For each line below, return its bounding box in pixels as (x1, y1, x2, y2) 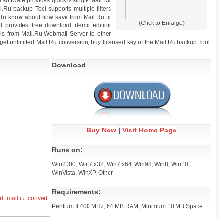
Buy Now (86, 126, 116, 134)
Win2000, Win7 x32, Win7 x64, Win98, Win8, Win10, (52, 161, 190, 168)
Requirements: (52, 188, 101, 196)
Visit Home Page (122, 126, 176, 134)
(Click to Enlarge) (138, 20, 185, 26)
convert (28, 195, 47, 202)
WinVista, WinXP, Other (52, 169, 113, 176)
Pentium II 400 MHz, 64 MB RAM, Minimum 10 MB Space (52, 203, 203, 210)
